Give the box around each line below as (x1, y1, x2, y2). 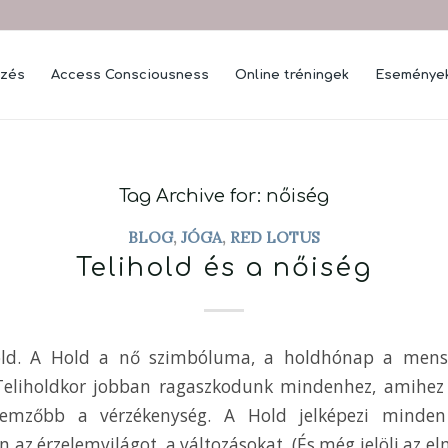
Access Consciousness (51, 68, 210, 82)
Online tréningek (235, 68, 350, 82)
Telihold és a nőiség (76, 254, 372, 282)
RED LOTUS (230, 227, 320, 247)
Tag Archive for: (119, 186, 266, 206)
